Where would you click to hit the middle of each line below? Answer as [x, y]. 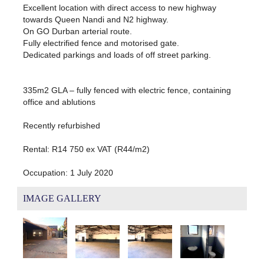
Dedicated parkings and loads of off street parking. [117, 55]
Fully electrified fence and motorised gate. [101, 43]
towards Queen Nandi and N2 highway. [95, 19]
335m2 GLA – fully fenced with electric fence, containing [127, 90]
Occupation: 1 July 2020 [68, 172]
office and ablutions [59, 102]
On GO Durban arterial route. [77, 31]
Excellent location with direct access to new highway [119, 7]
